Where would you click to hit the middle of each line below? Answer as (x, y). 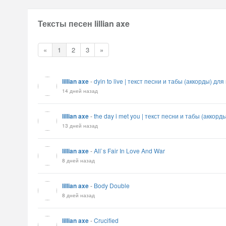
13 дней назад (80, 125)
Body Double (112, 185)
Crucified (106, 220)
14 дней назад (80, 91)
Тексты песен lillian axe (84, 23)
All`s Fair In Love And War (129, 151)
